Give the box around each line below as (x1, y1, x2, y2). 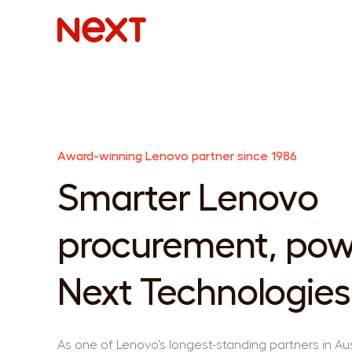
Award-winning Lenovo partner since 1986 (57, 150, 297, 163)
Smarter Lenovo (57, 180, 318, 218)
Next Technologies (57, 274, 350, 313)
